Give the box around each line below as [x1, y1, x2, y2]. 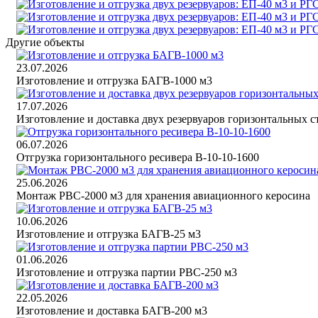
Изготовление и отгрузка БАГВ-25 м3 [16, 228, 201, 241]
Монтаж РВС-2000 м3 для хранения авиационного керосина [16, 190, 310, 202]
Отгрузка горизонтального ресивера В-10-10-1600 [16, 151, 259, 164]
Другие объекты [6, 36, 84, 49]
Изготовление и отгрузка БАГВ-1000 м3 [16, 75, 212, 87]
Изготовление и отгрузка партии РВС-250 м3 [16, 266, 237, 279]
